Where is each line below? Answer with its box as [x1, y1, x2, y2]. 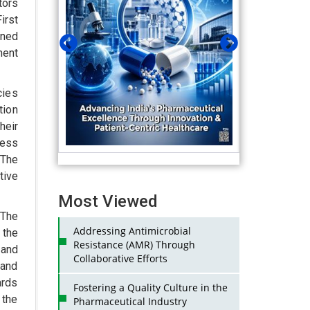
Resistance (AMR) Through [73, 238, 195, 251]
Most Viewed [57, 192, 158, 211]
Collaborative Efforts [73, 252, 167, 265]
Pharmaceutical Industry [73, 295, 187, 308]
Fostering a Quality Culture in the [73, 281, 228, 294]
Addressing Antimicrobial [73, 224, 191, 237]
